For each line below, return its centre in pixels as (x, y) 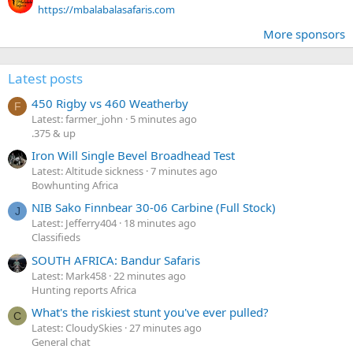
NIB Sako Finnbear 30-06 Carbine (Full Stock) (154, 208)
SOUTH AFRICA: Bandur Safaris (116, 260)
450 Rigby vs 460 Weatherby (110, 103)
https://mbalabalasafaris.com (106, 10)
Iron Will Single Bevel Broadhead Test (133, 156)
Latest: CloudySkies (77, 328)
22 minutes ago (150, 275)
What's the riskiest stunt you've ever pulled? (150, 312)
